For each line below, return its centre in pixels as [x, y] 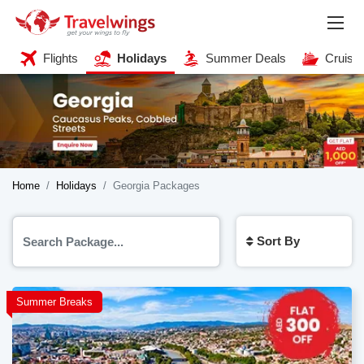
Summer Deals [246, 58]
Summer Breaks [54, 302]
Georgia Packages [156, 186]
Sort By [278, 241]
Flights [61, 58]
